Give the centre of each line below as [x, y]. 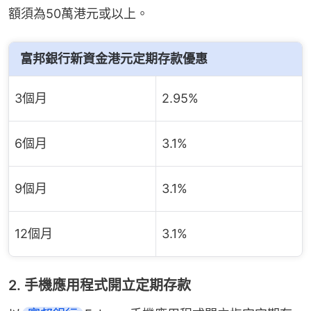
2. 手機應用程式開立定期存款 [100, 285]
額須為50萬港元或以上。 [78, 14]
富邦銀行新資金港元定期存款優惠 [114, 59]
